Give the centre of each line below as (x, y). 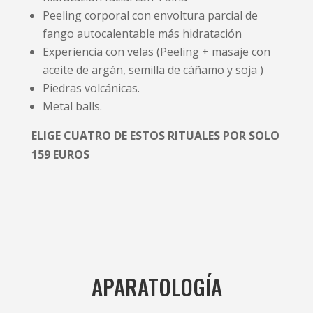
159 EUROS (60, 154)
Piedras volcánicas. (91, 88)
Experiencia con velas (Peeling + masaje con (156, 51)
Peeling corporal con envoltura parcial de (150, 15)
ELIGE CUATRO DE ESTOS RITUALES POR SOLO (155, 135)
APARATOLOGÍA (156, 286)
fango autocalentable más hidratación (142, 33)
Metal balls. (72, 106)
